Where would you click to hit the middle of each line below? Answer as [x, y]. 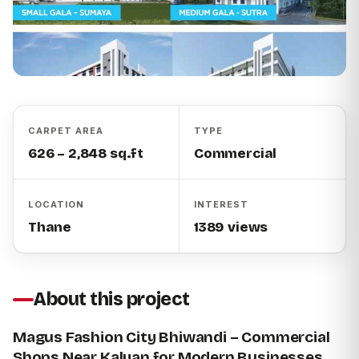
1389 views [231, 228]
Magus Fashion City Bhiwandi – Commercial [171, 337]
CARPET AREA [66, 131]
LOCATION [56, 205]
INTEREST [221, 205]
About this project [112, 300]
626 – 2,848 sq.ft [86, 154]
